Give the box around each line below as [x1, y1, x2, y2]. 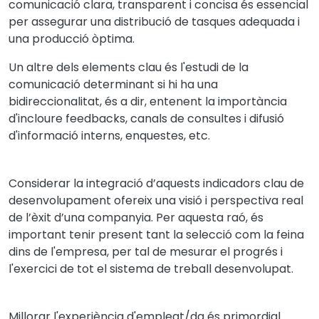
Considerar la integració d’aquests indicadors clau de [9, 174, 304, 192]
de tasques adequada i [172, 13, 300, 30]
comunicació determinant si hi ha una [9, 75, 218, 93]
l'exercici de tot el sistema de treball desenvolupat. [9, 260, 293, 277]
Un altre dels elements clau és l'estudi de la [9, 58, 249, 75]
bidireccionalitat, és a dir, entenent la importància [9, 93, 287, 110]
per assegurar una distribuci [9, 13, 164, 30]
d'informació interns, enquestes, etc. [9, 127, 210, 144]
